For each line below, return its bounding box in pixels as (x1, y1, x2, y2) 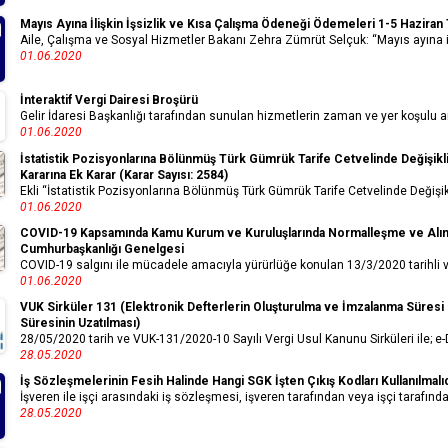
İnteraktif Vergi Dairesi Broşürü (20, 93, 198, 108)
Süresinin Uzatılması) (20, 316, 140, 331)
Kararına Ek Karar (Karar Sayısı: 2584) (20, 168, 228, 183)
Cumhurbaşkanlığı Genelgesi (20, 242, 184, 257)
